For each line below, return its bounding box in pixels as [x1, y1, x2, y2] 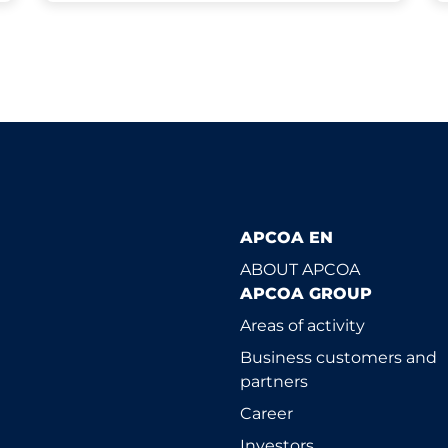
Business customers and [240, 348, 437, 367]
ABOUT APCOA [240, 260, 360, 279]
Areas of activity [240, 316, 365, 335]
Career [240, 404, 293, 423]
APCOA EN [240, 228, 333, 247]
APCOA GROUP [240, 284, 372, 303]
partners [240, 372, 308, 391]
